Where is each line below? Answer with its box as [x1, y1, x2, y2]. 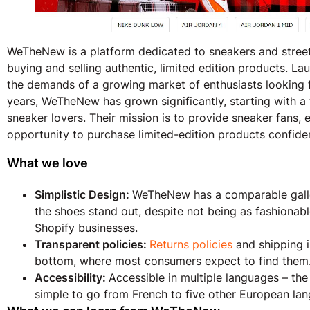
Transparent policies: [35, 237, 149, 252]
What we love [7, 156, 88, 171]
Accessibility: [35, 271, 109, 285]
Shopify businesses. [35, 221, 138, 235]
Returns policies [149, 237, 232, 252]
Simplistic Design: [35, 188, 132, 202]
